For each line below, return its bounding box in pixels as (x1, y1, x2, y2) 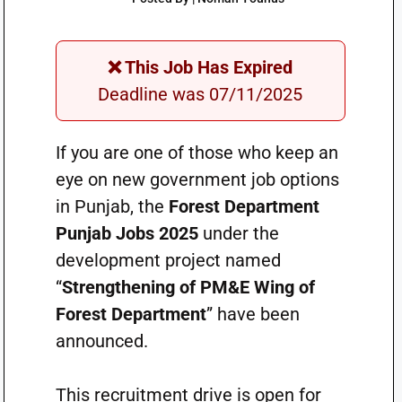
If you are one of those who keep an (55, 142, 338, 163)
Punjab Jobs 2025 (55, 223, 198, 244)
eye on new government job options (55, 169, 339, 190)
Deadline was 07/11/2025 (98, 83, 303, 105)
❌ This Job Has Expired (108, 57, 293, 78)
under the (197, 223, 279, 244)
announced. (55, 330, 148, 352)
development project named (55, 249, 281, 271)
